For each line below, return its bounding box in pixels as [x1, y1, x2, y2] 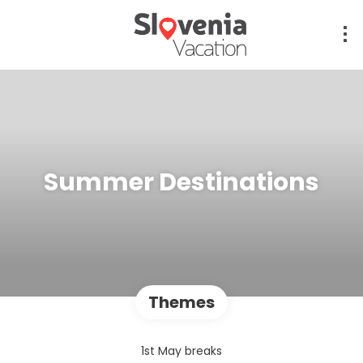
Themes [148, 290, 215, 314]
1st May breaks [141, 342, 222, 359]
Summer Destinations [44, 165, 319, 200]
